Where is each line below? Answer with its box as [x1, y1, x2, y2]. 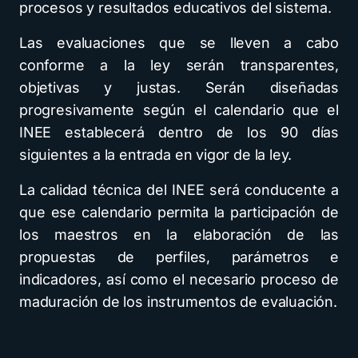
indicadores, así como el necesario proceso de [19, 271, 339, 288]
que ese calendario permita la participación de [19, 204, 339, 221]
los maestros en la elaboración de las [19, 226, 339, 244]
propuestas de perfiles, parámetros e [19, 249, 339, 266]
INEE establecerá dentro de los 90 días [19, 124, 339, 141]
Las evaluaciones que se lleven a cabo [19, 34, 339, 52]
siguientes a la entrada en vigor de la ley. [19, 146, 292, 164]
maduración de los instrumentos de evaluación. [19, 293, 337, 311]
